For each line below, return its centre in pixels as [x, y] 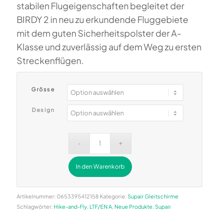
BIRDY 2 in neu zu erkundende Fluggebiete [102, 19]
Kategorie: [113, 196]
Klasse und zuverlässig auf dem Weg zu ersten [109, 46]
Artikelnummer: [36, 196]
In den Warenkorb [100, 166]
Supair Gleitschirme [153, 196]
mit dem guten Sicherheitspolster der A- [99, 33]
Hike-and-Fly [70, 206]
